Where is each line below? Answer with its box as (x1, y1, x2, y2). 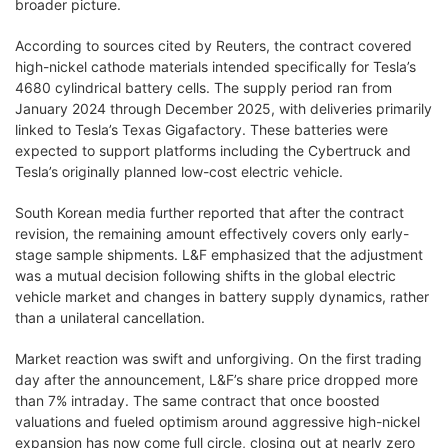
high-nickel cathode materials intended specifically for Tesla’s (15, 57, 416, 75)
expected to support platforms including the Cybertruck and (15, 141, 411, 159)
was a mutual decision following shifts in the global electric (15, 266, 396, 284)
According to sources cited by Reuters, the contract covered (15, 36, 412, 54)
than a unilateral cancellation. (15, 308, 205, 326)
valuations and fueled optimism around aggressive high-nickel (15, 412, 420, 430)
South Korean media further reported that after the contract (15, 203, 404, 221)
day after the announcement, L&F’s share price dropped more (15, 370, 418, 388)
